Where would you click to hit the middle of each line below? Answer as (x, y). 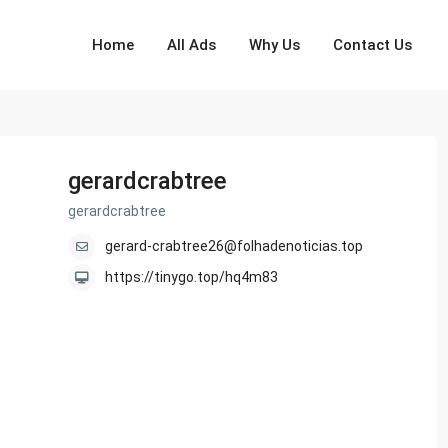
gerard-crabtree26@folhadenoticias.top (234, 246)
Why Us (275, 45)
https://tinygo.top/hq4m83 (191, 277)
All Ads (192, 45)
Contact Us (373, 45)
